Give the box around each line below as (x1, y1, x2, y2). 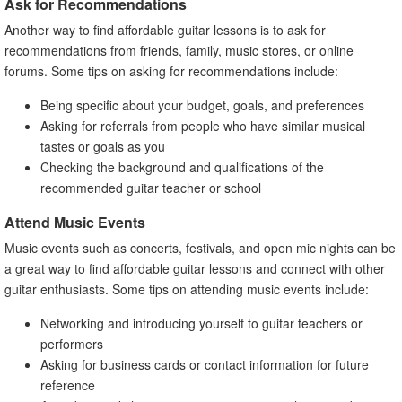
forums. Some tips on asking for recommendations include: (4, 61, 338, 80)
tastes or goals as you (40, 136, 165, 155)
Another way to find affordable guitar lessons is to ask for (4, 20, 326, 39)
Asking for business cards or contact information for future (40, 354, 369, 373)
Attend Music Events (4, 211, 145, 232)
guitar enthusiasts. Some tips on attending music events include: (4, 279, 369, 298)
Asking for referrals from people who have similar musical (40, 116, 365, 135)
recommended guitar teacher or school (40, 178, 261, 197)
